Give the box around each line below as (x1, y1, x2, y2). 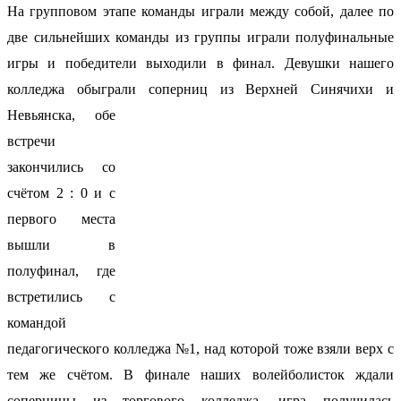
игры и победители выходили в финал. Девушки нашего (7, 55, 394, 71)
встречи (7, 132, 55, 149)
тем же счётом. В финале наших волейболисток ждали (7, 366, 394, 382)
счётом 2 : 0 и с (7, 184, 115, 200)
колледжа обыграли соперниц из (7, 81, 246, 97)
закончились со (7, 158, 115, 175)
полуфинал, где (7, 262, 115, 278)
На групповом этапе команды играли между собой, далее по (7, 3, 394, 19)
